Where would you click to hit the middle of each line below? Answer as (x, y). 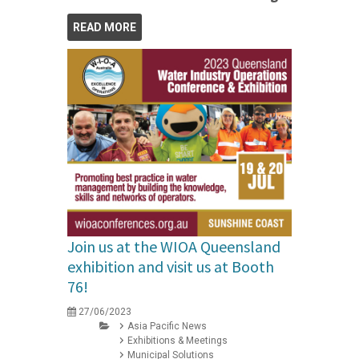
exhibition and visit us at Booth (171, 266)
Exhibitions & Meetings (177, 340)
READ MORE (105, 28)
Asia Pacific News (167, 326)
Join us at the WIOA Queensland (174, 246)
